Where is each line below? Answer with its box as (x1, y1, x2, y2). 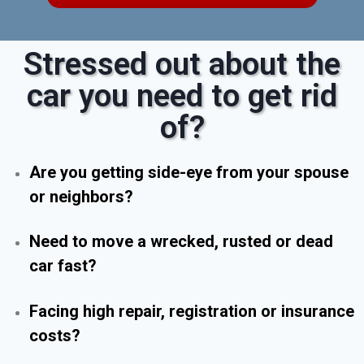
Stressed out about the (24, 45, 340, 83)
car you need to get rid (27, 76, 337, 115)
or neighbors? (28, 186, 133, 206)
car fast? (28, 256, 97, 275)
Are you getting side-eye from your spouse (28, 162, 349, 182)
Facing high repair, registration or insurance (28, 301, 354, 321)
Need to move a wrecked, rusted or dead (28, 232, 333, 251)
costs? (28, 325, 80, 345)
